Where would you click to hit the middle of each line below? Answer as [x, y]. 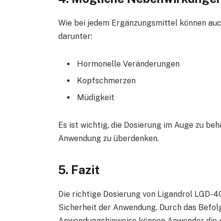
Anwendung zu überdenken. [108, 138]
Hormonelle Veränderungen [128, 64]
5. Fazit [79, 170]
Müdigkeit [95, 97]
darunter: [75, 37]
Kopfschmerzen [106, 80]
